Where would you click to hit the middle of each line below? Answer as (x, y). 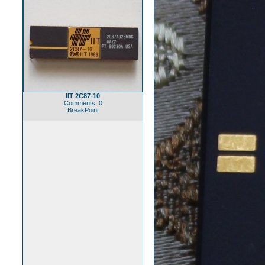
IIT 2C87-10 (83, 96)
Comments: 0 (83, 103)
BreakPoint (83, 110)
